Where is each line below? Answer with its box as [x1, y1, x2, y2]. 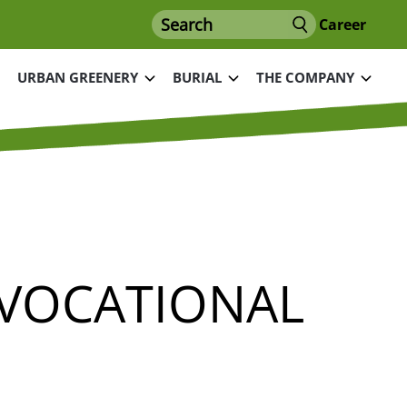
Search [150, 5, 198, 26]
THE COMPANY [256, 68, 354, 87]
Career [319, 14, 366, 35]
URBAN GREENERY [17, 68, 138, 87]
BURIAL [173, 68, 222, 87]
